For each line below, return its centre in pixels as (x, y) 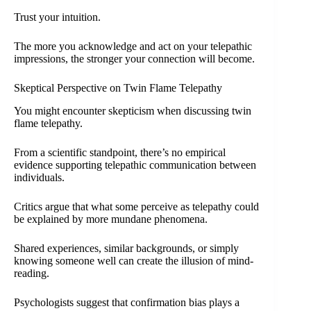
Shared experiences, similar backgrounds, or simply (126, 248)
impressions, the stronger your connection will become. (134, 59)
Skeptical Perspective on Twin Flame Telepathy (118, 88)
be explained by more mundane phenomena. (111, 219)
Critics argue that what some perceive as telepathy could (136, 206)
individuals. (39, 177)
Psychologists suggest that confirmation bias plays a (127, 302)
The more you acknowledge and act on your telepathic (133, 47)
